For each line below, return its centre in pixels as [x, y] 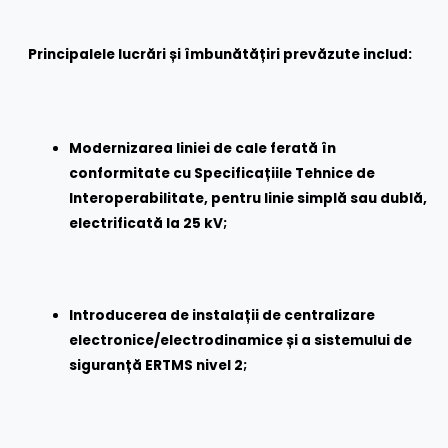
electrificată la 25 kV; [148, 223]
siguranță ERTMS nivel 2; [158, 366]
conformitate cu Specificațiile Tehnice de [222, 173]
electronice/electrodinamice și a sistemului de [241, 341]
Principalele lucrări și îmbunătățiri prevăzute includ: [220, 54]
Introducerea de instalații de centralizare [222, 316]
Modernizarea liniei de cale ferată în [203, 148]
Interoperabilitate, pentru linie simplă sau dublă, [248, 198]
